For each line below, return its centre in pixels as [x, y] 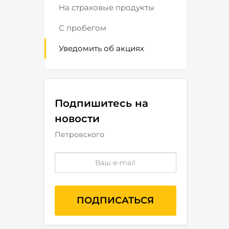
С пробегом [83, 28]
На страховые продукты [107, 7]
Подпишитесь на [101, 103]
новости [77, 119]
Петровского [79, 134]
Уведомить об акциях [101, 48]
